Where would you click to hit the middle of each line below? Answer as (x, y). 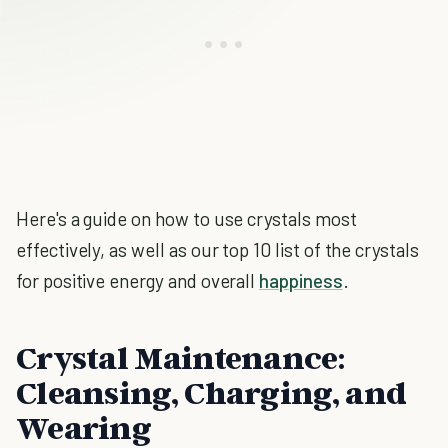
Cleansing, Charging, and (211, 392)
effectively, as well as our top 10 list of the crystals (217, 249)
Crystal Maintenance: (180, 357)
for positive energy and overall (138, 280)
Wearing (84, 427)
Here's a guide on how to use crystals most (186, 218)
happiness (301, 280)
